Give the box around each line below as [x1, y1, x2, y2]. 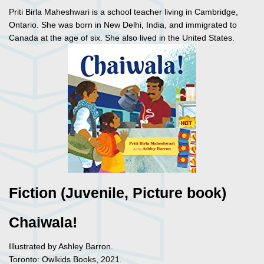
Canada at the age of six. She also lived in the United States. [9, 33, 235, 43]
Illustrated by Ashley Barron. [9, 242, 113, 252]
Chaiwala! [9, 214, 77, 231]
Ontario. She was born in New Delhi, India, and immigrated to [9, 20, 237, 30]
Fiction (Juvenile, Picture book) [9, 185, 226, 202]
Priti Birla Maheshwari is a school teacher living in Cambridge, [9, 7, 238, 17]
